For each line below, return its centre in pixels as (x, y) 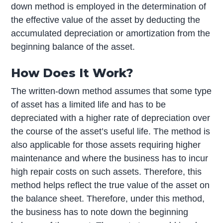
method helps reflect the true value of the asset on (111, 185)
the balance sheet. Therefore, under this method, (108, 198)
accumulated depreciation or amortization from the (111, 34)
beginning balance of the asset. (73, 47)
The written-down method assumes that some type (111, 91)
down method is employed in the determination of (109, 7)
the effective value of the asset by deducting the (106, 20)
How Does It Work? (72, 73)
